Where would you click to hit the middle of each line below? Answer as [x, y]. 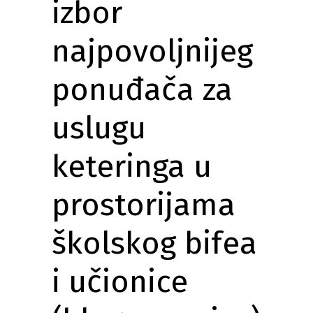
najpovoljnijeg [152, 51]
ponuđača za [142, 89]
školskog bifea [154, 243]
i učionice [120, 282]
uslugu [99, 128]
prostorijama [144, 205]
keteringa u [132, 166]
